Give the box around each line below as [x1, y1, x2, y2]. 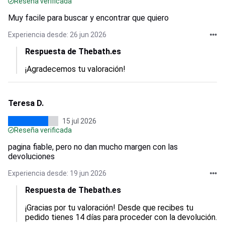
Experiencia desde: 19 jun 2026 [8, 169, 106, 177]
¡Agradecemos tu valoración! [25, 64, 126, 74]
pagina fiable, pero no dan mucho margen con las [8, 142, 178, 152]
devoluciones [8, 152, 55, 161]
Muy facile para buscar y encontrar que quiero [8, 13, 169, 23]
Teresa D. [8, 98, 44, 108]
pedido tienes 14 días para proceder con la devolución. [25, 212, 217, 222]
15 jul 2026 [62, 117, 96, 125]
